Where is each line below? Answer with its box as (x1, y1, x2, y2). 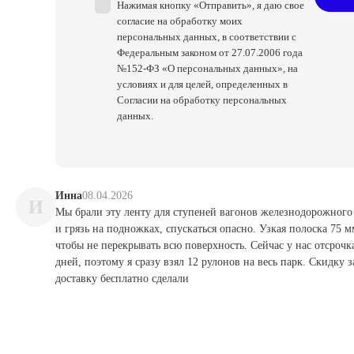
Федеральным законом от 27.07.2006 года (117, 47, 303, 58)
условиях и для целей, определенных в (117, 78, 288, 90)
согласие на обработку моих (117, 15, 243, 27)
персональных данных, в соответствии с (117, 31, 296, 43)
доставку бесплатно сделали (55, 273, 189, 284)
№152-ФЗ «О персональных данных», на (117, 62, 298, 74)
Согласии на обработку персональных (117, 94, 287, 106)
